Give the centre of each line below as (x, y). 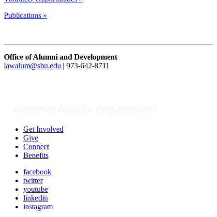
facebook (37, 172)
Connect (36, 147)
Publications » (25, 15)
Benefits (36, 155)
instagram (38, 207)
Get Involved (43, 129)
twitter (33, 181)
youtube (36, 189)
